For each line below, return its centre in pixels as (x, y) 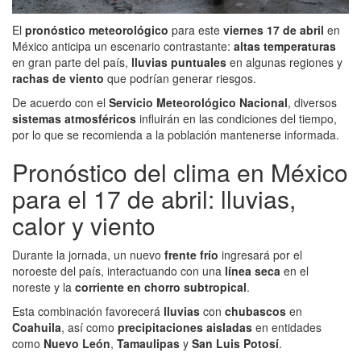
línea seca (253, 271)
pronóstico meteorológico (97, 30)
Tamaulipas (148, 344)
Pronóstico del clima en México (180, 172)
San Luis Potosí (235, 344)
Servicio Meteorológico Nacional (198, 103)
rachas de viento (58, 79)
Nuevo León (77, 344)
